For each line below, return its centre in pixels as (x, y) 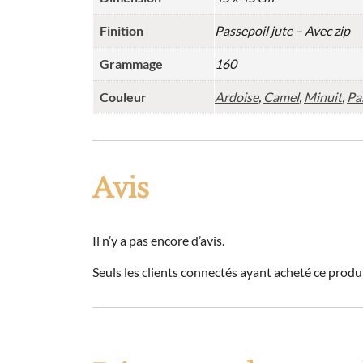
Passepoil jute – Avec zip (282, 31)
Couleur (123, 97)
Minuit (323, 97)
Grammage (131, 64)
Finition (122, 31)
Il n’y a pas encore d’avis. (158, 241)
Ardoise (237, 97)
